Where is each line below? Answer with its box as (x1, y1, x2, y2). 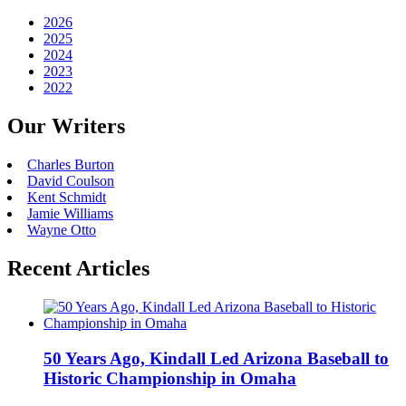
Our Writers (7, 114, 125, 139)
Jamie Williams (27, 206, 113, 222)
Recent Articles (7, 256, 150, 281)
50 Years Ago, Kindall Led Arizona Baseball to (43, 348, 389, 368)
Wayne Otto (27, 222, 96, 238)
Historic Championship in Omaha (43, 368, 296, 388)
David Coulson (27, 173, 114, 189)
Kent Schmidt (27, 189, 106, 206)
